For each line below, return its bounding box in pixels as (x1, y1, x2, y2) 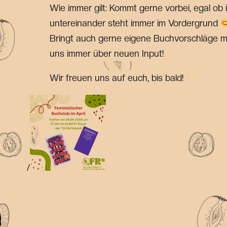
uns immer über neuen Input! (49, 48, 164, 59)
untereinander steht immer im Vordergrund (49, 18, 220, 28)
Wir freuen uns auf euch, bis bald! (49, 72, 186, 83)
